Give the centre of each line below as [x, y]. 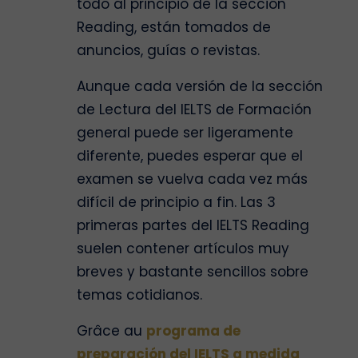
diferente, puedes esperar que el [190, 155]
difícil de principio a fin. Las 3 [176, 202]
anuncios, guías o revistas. [168, 50]
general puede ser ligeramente [185, 132]
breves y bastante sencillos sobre [193, 271]
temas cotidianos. [139, 294]
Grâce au [111, 330]
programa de [193, 330]
